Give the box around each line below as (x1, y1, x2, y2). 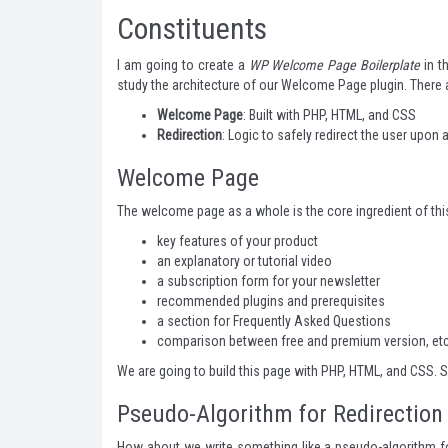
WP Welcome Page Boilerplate (248, 57, 421, 73)
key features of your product (157, 233, 318, 249)
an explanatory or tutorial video (157, 253, 332, 269)
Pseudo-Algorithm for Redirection (117, 400, 443, 428)
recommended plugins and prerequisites (157, 293, 385, 309)
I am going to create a (117, 57, 249, 73)
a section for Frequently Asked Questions (157, 313, 391, 329)
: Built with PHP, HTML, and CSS (243, 107, 416, 123)
